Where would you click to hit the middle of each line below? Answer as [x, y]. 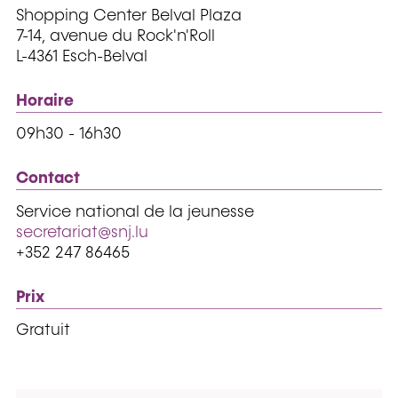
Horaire [45, 101]
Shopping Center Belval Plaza [129, 16]
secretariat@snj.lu [82, 232]
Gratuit [43, 331]
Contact [48, 179]
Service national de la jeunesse [135, 212]
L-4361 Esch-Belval [82, 56]
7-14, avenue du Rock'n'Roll [115, 36]
